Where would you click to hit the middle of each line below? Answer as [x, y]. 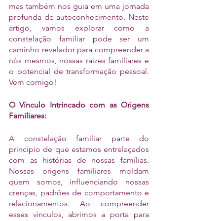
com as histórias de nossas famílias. [79, 160]
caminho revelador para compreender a [79, 50]
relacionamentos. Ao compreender [79, 203]
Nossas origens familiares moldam [79, 171]
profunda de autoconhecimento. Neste [79, 17]
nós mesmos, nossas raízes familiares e [79, 60]
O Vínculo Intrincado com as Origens [79, 105]
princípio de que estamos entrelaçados [79, 149]
